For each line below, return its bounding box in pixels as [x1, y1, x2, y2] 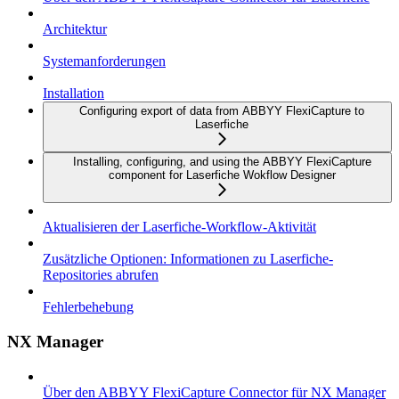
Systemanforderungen [43, 53, 166, 69]
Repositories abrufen [43, 267, 159, 283]
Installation [43, 85, 104, 102]
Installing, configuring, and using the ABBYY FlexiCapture [72, 155, 371, 169]
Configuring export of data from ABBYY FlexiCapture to [79, 104, 364, 118]
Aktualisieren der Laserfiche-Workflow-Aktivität [43, 219, 316, 235]
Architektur [43, 21, 107, 37]
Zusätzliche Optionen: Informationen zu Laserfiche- [43, 251, 333, 267]
